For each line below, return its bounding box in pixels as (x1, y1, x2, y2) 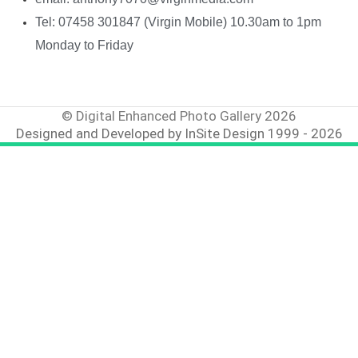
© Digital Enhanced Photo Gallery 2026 (62, 107, 296, 124)
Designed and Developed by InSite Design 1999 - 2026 (15, 125, 343, 141)
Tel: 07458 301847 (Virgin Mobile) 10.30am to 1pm (34, 14, 321, 29)
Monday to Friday (34, 38, 133, 52)
